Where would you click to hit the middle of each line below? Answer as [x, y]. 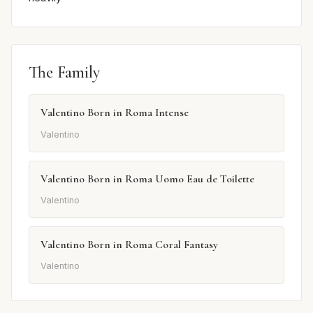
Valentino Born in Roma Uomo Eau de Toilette [147, 179]
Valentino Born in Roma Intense [115, 113]
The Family [64, 73]
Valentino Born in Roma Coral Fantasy [129, 245]
